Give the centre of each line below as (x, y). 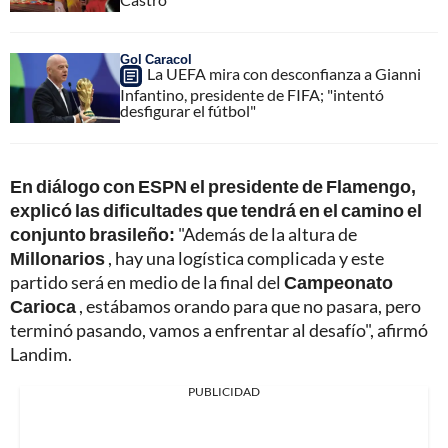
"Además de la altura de (267, 233)
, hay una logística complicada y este (244, 257)
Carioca (43, 305)
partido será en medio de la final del (147, 281)
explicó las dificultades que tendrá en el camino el (216, 209)
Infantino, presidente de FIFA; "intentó (252, 94)
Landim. (41, 353)
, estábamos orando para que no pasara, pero (248, 305)
